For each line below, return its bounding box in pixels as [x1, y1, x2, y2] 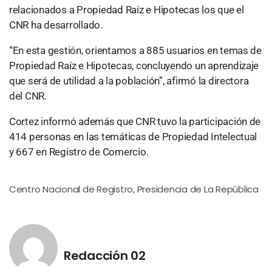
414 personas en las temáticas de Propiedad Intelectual [9, 131, 257, 143]
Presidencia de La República [137, 183, 259, 195]
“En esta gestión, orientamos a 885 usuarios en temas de [9, 44, 262, 56]
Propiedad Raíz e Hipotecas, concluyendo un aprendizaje [9, 59, 259, 72]
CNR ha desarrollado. [9, 19, 103, 31]
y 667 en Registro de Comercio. [9, 146, 149, 158]
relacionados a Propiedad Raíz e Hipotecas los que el [9, 4, 244, 16]
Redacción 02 [64, 246, 146, 264]
